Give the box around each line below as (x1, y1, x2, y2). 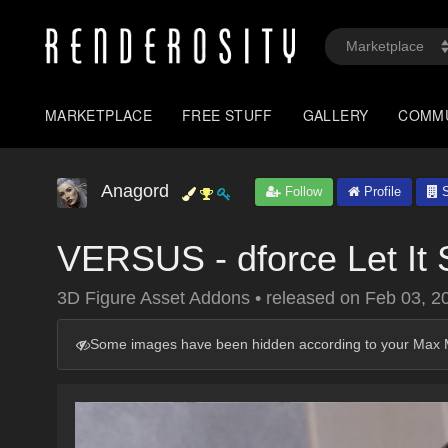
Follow (281, 184, 322, 199)
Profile (360, 184, 401, 199)
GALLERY (302, 105, 369, 125)
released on (266, 288, 365, 308)
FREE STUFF (182, 105, 273, 125)
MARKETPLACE (45, 105, 153, 125)
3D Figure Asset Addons (57, 288, 255, 308)
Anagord (101, 181, 169, 201)
